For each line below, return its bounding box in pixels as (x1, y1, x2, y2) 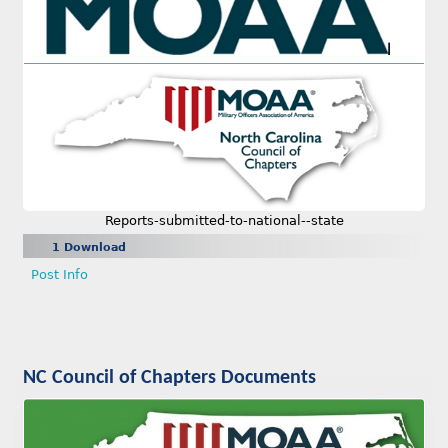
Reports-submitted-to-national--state (104, 212, 344, 228)
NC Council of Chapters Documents (23, 367, 316, 388)
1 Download (52, 240, 126, 254)
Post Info (31, 266, 88, 282)
